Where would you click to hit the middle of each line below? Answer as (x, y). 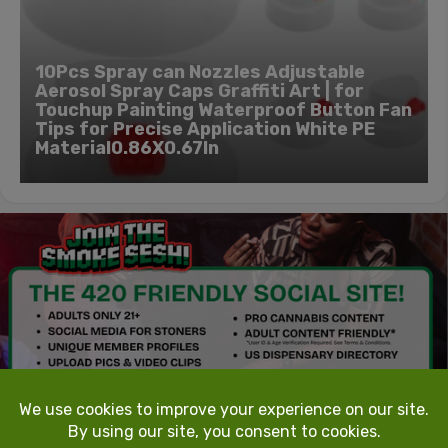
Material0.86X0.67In (127, 147)
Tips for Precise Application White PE (205, 128)
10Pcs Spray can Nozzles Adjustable (200, 71)
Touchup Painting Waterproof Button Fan (223, 109)
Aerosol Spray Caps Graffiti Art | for (199, 90)
